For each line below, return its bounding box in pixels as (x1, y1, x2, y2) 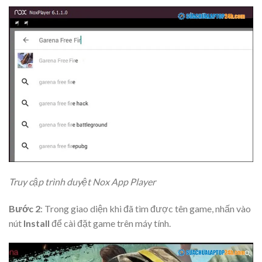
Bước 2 (9, 202, 40, 214)
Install (23, 217, 50, 229)
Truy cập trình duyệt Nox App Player (9, 175, 157, 187)
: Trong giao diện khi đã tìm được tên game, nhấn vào (40, 202, 251, 214)
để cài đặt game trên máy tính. (50, 217, 171, 229)
